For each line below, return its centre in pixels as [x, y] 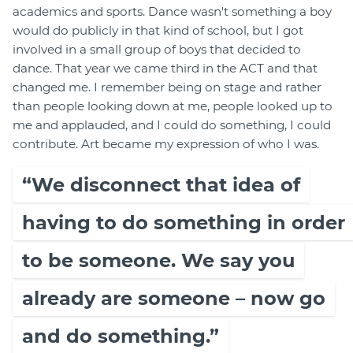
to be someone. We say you [158, 261]
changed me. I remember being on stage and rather [167, 87]
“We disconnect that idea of [161, 185]
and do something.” [121, 336]
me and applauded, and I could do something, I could [172, 125]
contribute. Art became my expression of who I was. [166, 144]
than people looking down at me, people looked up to [173, 106]
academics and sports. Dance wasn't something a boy [172, 12]
